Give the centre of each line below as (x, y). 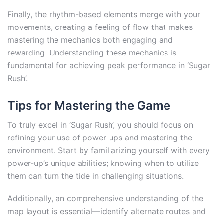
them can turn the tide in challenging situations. (96, 176)
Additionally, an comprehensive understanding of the (105, 198)
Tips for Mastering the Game (89, 105)
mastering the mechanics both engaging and (90, 40)
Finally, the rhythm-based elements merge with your (104, 14)
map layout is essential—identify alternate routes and (107, 211)
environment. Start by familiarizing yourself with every (109, 150)
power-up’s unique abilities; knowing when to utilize (103, 163)
